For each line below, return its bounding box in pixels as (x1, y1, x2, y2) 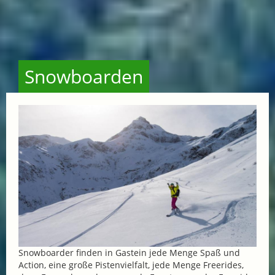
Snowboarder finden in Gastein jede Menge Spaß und (18, 246, 240, 258)
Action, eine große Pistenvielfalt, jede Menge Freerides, (18, 258, 244, 271)
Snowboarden (25, 64, 143, 89)
